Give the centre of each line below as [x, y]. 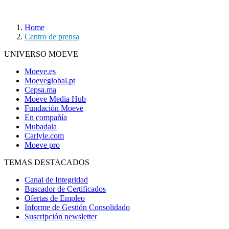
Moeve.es [40, 71]
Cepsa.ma [40, 89]
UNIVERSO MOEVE [41, 54]
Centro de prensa [52, 36]
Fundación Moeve [54, 108]
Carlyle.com [44, 135]
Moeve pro [42, 145]
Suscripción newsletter [61, 216]
